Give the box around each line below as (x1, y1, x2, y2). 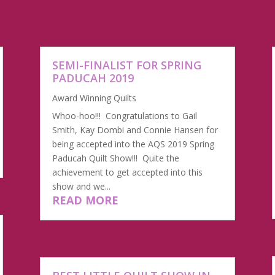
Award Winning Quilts (52, 92, 136, 104)
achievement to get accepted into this (52, 166, 203, 179)
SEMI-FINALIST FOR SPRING (52, 58, 201, 73)
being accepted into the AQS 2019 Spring (52, 138, 214, 150)
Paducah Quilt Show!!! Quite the (52, 152, 179, 165)
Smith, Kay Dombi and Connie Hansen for (52, 124, 218, 136)
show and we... (52, 180, 110, 193)
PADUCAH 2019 (52, 71, 134, 86)
